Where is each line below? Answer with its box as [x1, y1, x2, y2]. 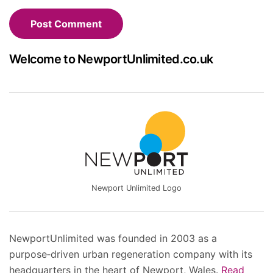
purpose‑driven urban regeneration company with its [9, 247, 252, 260]
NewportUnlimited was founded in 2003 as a [9, 232, 217, 244]
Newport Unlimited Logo [91, 183, 182, 193]
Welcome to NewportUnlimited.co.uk [9, 52, 213, 67]
